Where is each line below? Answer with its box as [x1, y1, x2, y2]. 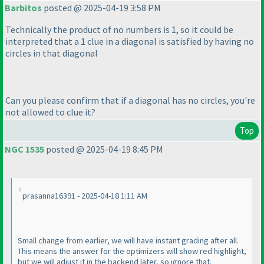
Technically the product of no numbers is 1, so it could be [5, 24, 233, 36]
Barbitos [5, 2, 42, 14]
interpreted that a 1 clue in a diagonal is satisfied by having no [5, 35, 254, 48]
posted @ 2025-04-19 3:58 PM [42, 2, 161, 14]
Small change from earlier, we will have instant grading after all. [18, 235, 239, 246]
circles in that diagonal [5, 47, 98, 60]
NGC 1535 [5, 143, 44, 156]
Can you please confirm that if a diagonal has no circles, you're [5, 94, 255, 107]
